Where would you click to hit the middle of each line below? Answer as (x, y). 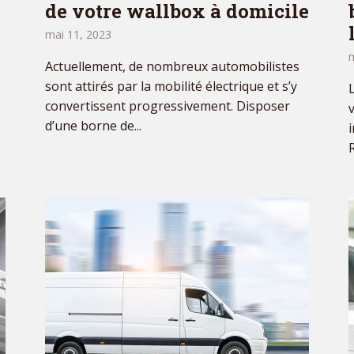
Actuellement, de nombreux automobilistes (172, 67)
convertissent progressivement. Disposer (168, 106)
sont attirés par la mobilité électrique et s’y (171, 87)
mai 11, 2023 (78, 35)
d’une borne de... (93, 126)
